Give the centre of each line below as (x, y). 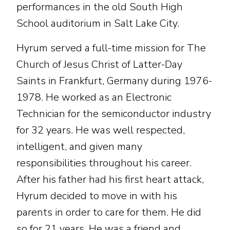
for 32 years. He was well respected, (101, 130)
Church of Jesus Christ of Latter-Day (99, 64)
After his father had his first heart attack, (110, 179)
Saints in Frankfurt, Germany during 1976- (114, 81)
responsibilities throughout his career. (104, 163)
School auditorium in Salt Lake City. (98, 23)
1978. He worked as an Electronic (94, 97)
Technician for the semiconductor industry (114, 113)
